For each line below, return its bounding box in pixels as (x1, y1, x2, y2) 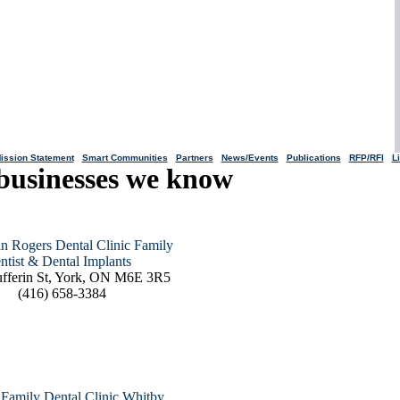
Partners (175, 153, 213, 162)
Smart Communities (81, 153, 168, 162)
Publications (286, 153, 341, 162)
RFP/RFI (348, 153, 384, 162)
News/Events (221, 153, 279, 162)
